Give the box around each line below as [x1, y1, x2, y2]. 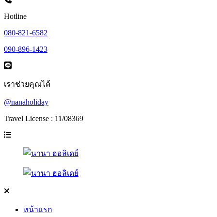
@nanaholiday [4, 98, 48, 106]
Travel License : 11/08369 [4, 114, 83, 123]
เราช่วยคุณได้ [4, 80, 50, 88]
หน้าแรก [23, 205, 52, 214]
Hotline [4, 12, 27, 20]
